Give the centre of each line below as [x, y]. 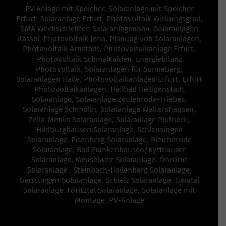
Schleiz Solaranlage [138, 180]
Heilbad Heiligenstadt [147, 89]
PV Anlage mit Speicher [65, 8]
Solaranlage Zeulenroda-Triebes [130, 99]
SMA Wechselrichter [54, 29]
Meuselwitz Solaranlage [115, 160]
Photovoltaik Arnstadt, [62, 49]
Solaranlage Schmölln [60, 109]
